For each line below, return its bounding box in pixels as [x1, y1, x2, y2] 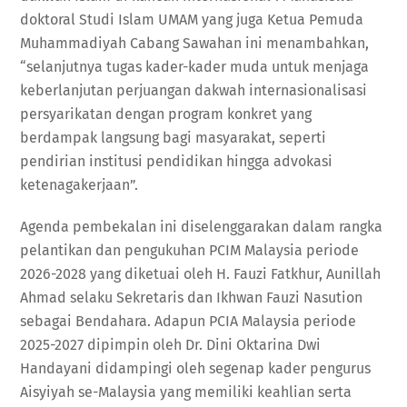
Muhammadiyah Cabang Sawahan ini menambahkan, [20, 34, 370, 52]
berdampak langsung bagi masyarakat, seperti [20, 128, 327, 146]
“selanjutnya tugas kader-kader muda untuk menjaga [20, 57, 370, 75]
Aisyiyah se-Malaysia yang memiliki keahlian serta [20, 383, 352, 402]
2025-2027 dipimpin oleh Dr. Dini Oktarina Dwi [20, 336, 322, 354]
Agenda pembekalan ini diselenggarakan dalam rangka [20, 218, 383, 236]
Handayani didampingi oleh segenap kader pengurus [20, 360, 372, 378]
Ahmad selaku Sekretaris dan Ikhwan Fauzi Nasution [20, 289, 363, 307]
